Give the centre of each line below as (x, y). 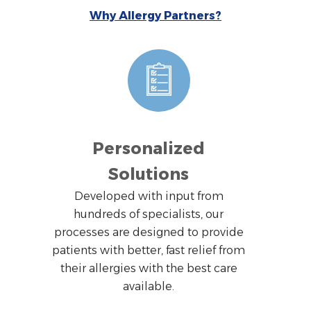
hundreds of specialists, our (149, 214)
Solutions (149, 174)
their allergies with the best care (149, 268)
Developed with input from (149, 196)
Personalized (149, 148)
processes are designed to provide (149, 232)
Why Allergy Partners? (155, 15)
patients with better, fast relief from (149, 250)
